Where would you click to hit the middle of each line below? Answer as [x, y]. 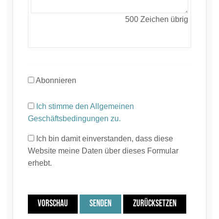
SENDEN [100, 204]
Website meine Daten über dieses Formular [103, 151]
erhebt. [40, 163]
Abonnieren [55, 80]
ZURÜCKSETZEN [155, 204]
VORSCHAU [53, 204]
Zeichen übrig [163, 19]
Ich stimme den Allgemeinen [85, 106]
